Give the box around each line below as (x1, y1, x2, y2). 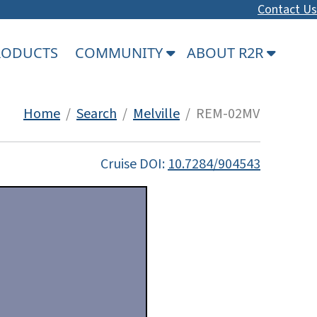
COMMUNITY (75, 42, 166, 62)
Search (76, 103, 117, 124)
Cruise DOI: (100, 154, 168, 174)
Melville (133, 103, 180, 124)
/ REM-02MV (180, 103, 260, 124)
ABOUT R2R (187, 42, 267, 62)
